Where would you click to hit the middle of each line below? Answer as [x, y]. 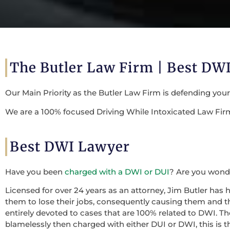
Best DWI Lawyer [70, 147]
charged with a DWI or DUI [117, 172]
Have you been [35, 172]
